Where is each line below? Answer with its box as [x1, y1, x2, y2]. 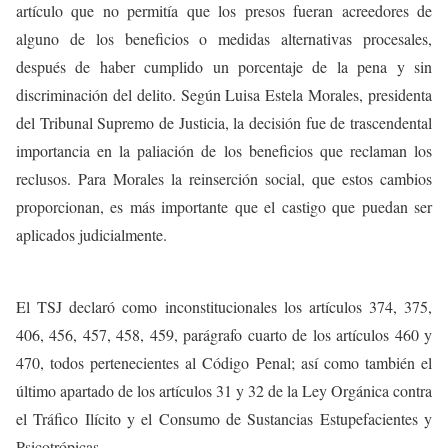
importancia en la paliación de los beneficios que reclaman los [16, 140, 432, 161]
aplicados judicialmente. [16, 224, 167, 245]
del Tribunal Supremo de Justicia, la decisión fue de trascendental [16, 112, 432, 133]
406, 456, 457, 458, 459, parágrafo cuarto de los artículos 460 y [16, 324, 432, 345]
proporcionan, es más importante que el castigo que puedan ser [16, 196, 432, 217]
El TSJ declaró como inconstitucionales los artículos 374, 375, [16, 296, 432, 317]
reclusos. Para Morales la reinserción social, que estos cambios [16, 168, 432, 189]
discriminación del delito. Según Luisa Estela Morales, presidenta [16, 84, 432, 105]
